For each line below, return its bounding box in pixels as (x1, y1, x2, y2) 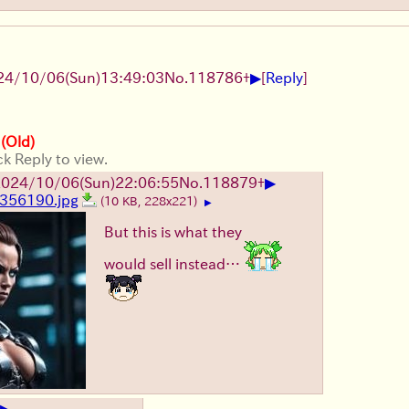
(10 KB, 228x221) (100, 194, 201, 207)
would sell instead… (104, 256, 244, 271)
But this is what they (104, 224, 242, 239)
